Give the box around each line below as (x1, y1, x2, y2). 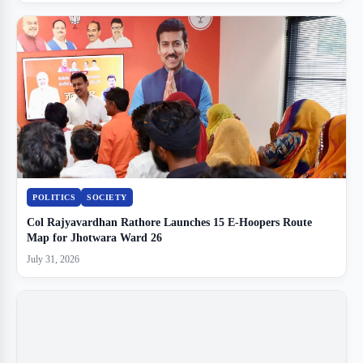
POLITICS (32, 193, 75, 203)
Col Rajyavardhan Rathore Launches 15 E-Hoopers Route (27, 216, 312, 229)
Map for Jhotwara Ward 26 (27, 232, 162, 245)
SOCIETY (87, 193, 127, 203)
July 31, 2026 (27, 254, 79, 266)
